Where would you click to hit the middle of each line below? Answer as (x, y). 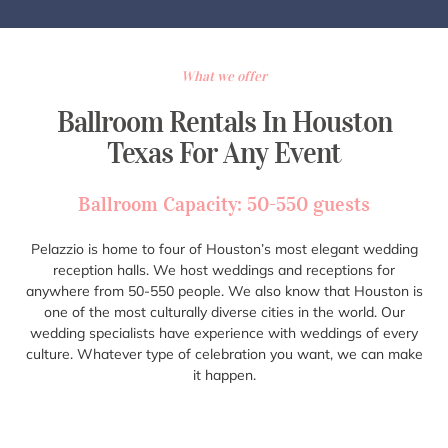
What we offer (224, 76)
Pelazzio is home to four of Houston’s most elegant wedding (224, 248)
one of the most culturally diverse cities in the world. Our (224, 311)
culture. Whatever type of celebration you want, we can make (224, 353)
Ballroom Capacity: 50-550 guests (224, 203)
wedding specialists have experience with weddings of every (224, 332)
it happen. (224, 374)
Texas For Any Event (224, 152)
